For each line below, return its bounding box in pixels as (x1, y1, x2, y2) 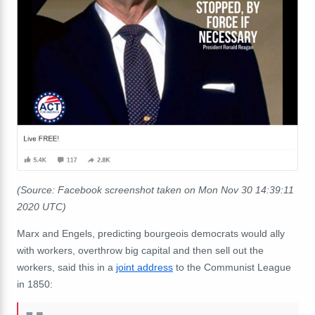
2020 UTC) (17, 201, 66, 213)
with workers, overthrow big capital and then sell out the (17, 245, 264, 257)
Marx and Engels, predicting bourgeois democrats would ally (17, 228, 285, 240)
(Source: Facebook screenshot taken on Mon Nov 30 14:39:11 (17, 184, 294, 196)
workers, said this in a (17, 262, 116, 274)
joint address (116, 262, 173, 274)
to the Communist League (173, 262, 291, 274)
